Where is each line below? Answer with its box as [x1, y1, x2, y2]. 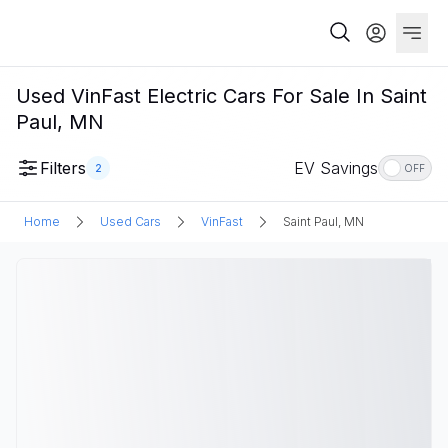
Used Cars [100, 214, 161, 229]
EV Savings [294, 158, 378, 178]
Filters [40, 158, 86, 178]
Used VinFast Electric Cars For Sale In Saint [16, 84, 427, 108]
